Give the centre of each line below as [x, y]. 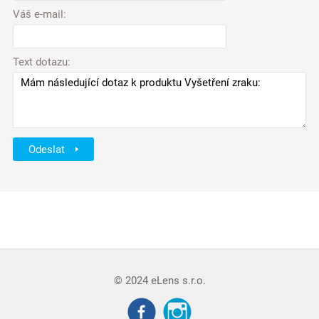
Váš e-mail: [40, 15]
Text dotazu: [42, 62]
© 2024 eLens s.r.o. [159, 281]
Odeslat [48, 149]
